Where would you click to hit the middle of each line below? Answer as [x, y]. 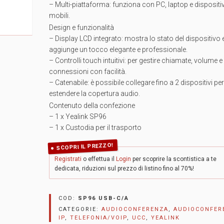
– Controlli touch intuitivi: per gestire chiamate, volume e [136, 60]
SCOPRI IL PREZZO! [85, 146]
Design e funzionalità [81, 27]
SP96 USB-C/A [103, 198]
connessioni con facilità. [88, 71]
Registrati [68, 159]
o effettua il [99, 159]
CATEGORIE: [80, 209]
